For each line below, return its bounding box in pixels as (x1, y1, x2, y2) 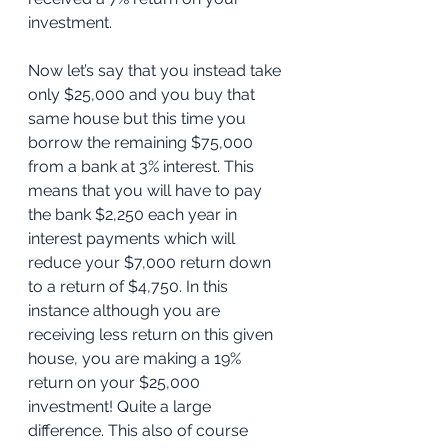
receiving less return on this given (28, 325, 277, 345)
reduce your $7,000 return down (28, 253, 275, 273)
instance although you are (28, 301, 224, 321)
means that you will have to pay (28, 181, 266, 201)
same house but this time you (28, 109, 250, 129)
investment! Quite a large (28, 397, 215, 417)
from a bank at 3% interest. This (28, 157, 258, 177)
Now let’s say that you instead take (28, 61, 285, 81)
